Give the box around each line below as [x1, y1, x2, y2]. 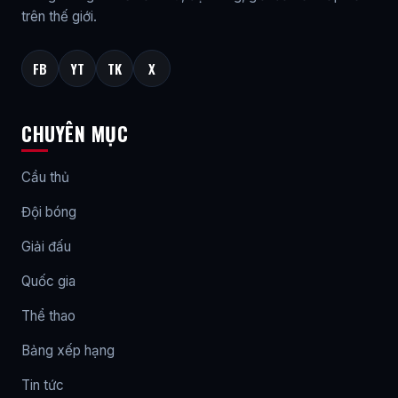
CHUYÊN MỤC [21, 118, 128, 147]
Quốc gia [21, 272, 76, 290]
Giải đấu [21, 237, 71, 255]
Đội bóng [21, 203, 76, 220]
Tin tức [21, 376, 64, 394]
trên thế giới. [21, 7, 97, 25]
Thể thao [21, 306, 76, 324]
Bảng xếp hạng [21, 341, 115, 359]
